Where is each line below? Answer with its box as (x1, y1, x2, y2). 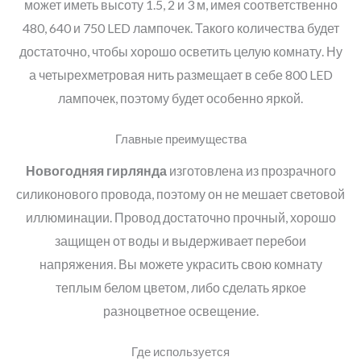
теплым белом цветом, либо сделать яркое (55, 279, 306, 295)
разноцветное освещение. (102, 302, 259, 318)
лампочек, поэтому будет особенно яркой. (58, 90, 303, 106)
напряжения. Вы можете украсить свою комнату (39, 255, 322, 272)
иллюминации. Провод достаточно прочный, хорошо (25, 209, 336, 225)
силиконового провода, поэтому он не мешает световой (16, 185, 345, 201)
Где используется (131, 344, 230, 359)
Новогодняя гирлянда (25, 162, 167, 178)
